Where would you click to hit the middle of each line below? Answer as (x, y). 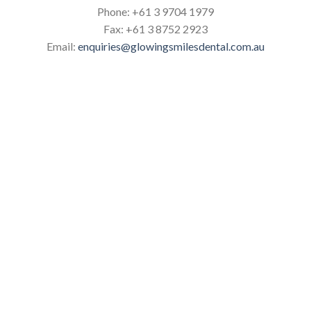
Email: (61, 47)
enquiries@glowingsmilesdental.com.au (171, 47)
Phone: (114, 12)
